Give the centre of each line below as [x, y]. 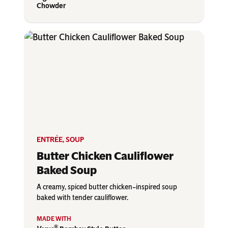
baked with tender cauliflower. [82, 198]
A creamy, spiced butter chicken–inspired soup [107, 187]
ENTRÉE [50, 140]
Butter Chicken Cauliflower [105, 156]
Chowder [51, 6]
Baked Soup [67, 170]
